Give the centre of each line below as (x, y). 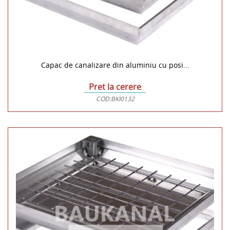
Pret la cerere (115, 87)
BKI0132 (122, 99)
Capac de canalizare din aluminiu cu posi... (115, 65)
